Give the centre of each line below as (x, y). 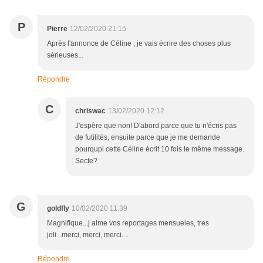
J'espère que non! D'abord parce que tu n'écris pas (156, 126)
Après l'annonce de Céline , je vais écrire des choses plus (139, 44)
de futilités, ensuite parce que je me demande (148, 138)
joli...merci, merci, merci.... (88, 235)
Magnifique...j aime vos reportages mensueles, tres (128, 223)
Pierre (57, 29)
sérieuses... (65, 55)
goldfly (58, 209)
